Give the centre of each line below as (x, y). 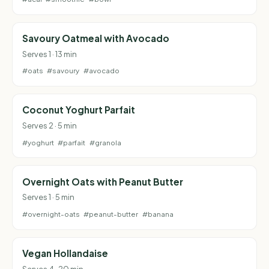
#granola (105, 142)
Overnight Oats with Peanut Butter (103, 181)
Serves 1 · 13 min (50, 54)
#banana (158, 214)
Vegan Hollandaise (65, 253)
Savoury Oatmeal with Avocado (96, 38)
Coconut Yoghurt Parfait (79, 110)
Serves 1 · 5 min (48, 197)
